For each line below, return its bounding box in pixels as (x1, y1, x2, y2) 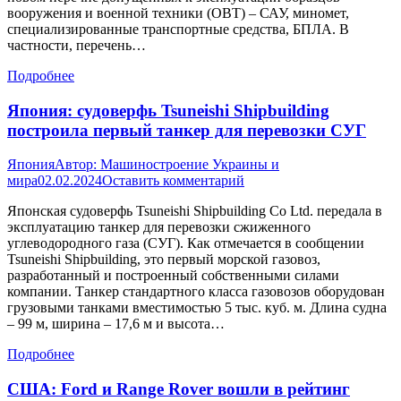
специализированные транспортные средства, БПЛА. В (7, 21, 349, 37)
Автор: (55, 157, 100, 173)
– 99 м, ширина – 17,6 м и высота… (7, 316, 225, 332)
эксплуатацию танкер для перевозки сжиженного (7, 219, 311, 235)
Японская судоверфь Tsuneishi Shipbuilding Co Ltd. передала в (7, 203, 382, 219)
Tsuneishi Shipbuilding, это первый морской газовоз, (7, 252, 320, 268)
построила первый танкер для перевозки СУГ (7, 120, 366, 140)
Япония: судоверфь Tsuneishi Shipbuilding (7, 100, 329, 120)
